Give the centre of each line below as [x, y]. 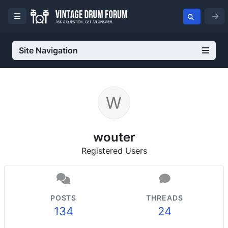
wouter [114, 137]
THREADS [165, 198]
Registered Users [114, 151]
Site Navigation [48, 50]
